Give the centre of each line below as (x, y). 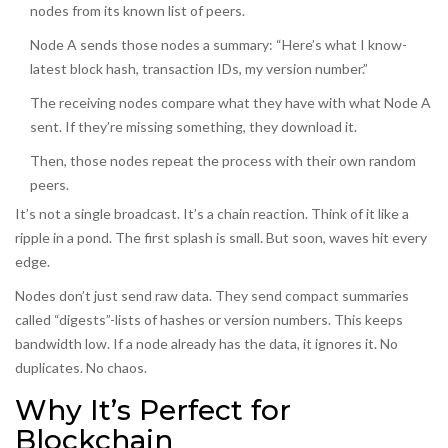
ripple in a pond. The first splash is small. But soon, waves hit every (221, 237)
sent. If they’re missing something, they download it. (193, 126)
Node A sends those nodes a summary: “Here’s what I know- (218, 44)
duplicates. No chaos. (81, 367)
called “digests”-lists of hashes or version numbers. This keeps (209, 319)
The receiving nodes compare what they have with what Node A (230, 102)
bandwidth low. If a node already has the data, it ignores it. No (206, 343)
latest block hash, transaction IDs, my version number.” (199, 68)
